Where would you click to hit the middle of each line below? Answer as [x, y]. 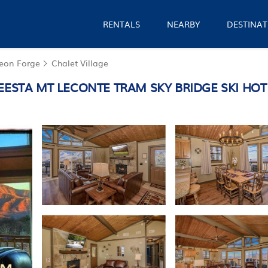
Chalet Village [80, 63]
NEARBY [183, 24]
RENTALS [122, 24]
